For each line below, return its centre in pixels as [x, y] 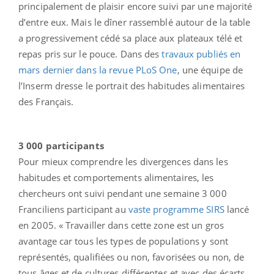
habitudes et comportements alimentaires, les [116, 177]
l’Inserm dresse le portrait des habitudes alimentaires [132, 85]
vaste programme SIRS [176, 209]
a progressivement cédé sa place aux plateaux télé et [131, 38]
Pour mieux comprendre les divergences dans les [123, 161]
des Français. [46, 101]
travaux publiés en [201, 54]
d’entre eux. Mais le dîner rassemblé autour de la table [135, 22]
